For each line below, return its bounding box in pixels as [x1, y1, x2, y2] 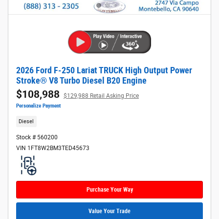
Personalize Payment [16, 102, 61, 109]
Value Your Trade [88, 208, 131, 215]
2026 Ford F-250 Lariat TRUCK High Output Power [16, 65, 192, 75]
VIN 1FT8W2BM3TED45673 [16, 145, 89, 152]
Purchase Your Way [86, 186, 133, 193]
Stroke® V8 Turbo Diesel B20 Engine [16, 75, 147, 86]
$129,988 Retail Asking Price [64, 92, 139, 99]
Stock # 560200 [16, 134, 58, 141]
